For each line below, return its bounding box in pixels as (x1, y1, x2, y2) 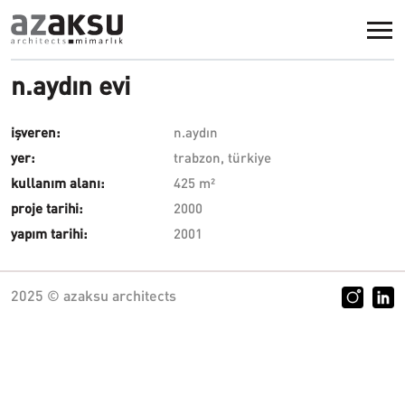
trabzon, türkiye (174, 153, 271, 166)
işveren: (11, 127, 64, 141)
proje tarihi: (11, 203, 87, 217)
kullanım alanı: (11, 178, 108, 192)
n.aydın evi (11, 77, 130, 101)
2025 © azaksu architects (11, 290, 176, 304)
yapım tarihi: (11, 229, 91, 242)
